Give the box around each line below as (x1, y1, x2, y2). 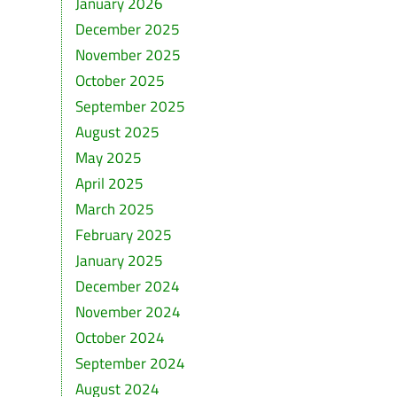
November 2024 (74, 300, 181, 323)
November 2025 (74, 43, 181, 66)
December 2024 (74, 275, 180, 298)
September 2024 (74, 352, 185, 375)
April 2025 (74, 172, 144, 195)
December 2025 (74, 18, 180, 41)
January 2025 (74, 249, 163, 272)
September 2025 (74, 95, 185, 118)
